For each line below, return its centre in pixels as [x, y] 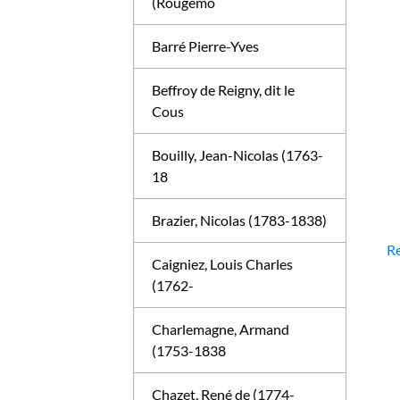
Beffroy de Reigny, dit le [224, 90]
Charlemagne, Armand [221, 329]
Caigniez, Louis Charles [223, 264]
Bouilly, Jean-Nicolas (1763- [238, 155]
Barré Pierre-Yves [206, 46]
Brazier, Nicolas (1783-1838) [240, 220]
